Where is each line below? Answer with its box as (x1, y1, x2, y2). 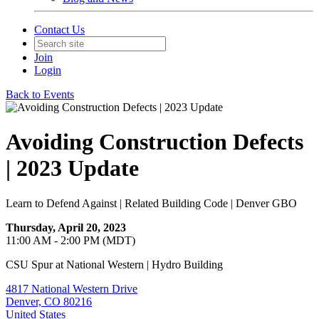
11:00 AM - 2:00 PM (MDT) (6, 234, 135, 246)
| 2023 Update (6, 155, 139, 182)
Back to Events (6, 88, 74, 100)
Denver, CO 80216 (6, 295, 92, 308)
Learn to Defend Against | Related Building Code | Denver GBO (6, 197, 297, 209)
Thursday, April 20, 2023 (6, 221, 126, 234)
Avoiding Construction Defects (6, 129, 303, 155)
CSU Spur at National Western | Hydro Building (6, 258, 223, 271)
